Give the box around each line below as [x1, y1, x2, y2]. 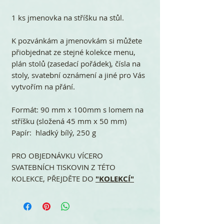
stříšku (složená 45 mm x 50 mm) [11, 115, 126, 126]
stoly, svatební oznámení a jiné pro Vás [11, 69, 145, 80]
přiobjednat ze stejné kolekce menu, [11, 46, 135, 57]
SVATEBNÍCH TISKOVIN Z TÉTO [11, 161, 115, 172]
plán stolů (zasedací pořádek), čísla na [11, 58, 140, 68]
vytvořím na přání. [11, 81, 77, 91]
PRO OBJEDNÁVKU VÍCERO [11, 150, 103, 160]
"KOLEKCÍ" [95, 173, 134, 184]
